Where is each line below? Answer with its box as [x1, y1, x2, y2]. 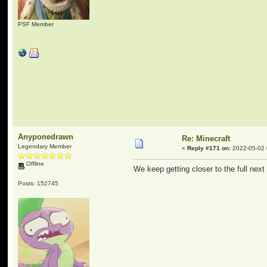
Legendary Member [18, 143, 72, 150]
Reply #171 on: [187, 145, 231, 151]
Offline [24, 160, 45, 167]
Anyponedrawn [18, 132, 74, 141]
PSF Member [18, 20, 54, 27]
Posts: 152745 [18, 179, 59, 187]
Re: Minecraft [182, 134, 231, 143]
